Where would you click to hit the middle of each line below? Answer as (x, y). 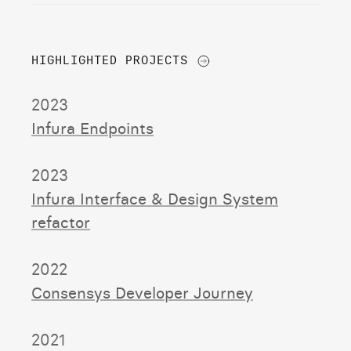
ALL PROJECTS (257, 60)
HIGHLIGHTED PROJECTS (114, 60)
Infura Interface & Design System (155, 198)
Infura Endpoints (92, 128)
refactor (61, 222)
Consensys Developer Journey (142, 292)
